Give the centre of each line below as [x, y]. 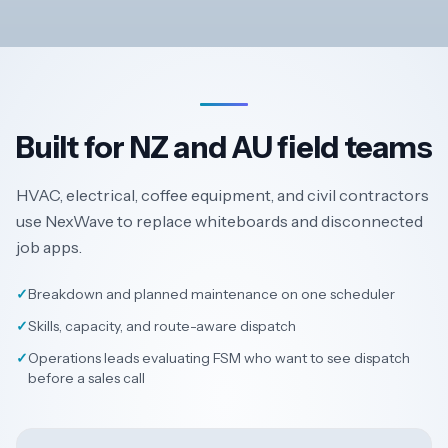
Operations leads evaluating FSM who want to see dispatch [219, 358]
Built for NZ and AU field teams [224, 148]
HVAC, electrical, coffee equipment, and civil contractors [222, 195]
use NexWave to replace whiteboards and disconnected [219, 221]
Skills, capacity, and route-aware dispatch [162, 326]
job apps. [49, 247]
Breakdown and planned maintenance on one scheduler [211, 294]
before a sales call [86, 378]
